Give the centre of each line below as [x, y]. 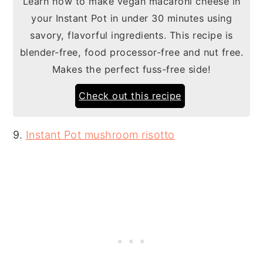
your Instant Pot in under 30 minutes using [131, 18]
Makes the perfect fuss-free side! [131, 70]
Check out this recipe [130, 96]
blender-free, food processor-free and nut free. [131, 53]
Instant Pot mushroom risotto [100, 135]
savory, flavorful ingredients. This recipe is [131, 36]
